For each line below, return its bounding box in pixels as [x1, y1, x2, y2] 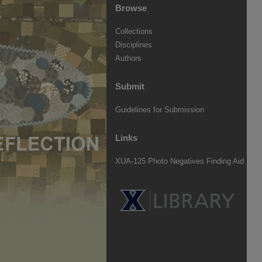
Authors [115, 54, 142, 63]
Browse [115, 2, 147, 13]
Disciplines [115, 40, 152, 49]
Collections [115, 27, 153, 36]
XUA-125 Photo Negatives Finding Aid [115, 157, 244, 166]
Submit [115, 81, 144, 91]
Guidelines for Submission [115, 105, 204, 114]
